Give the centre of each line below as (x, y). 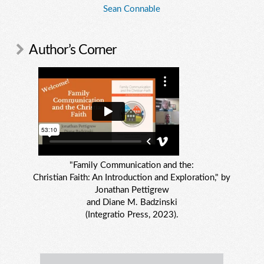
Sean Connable (132, 9)
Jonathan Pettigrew (132, 190)
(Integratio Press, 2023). (132, 215)
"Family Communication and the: (132, 166)
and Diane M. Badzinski (132, 203)
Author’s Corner (73, 50)
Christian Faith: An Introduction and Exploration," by (132, 178)
